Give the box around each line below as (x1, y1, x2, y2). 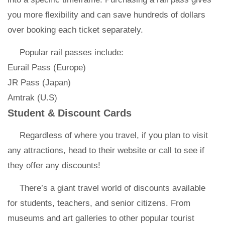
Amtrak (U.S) (8, 93, 57, 102)
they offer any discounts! (8, 161, 100, 170)
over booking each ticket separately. (8, 25, 146, 35)
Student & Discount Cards (8, 107, 132, 119)
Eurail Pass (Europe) (8, 63, 86, 72)
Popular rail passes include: (20, 48, 124, 57)
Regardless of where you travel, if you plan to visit (20, 131, 208, 140)
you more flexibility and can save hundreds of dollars (8, 10, 205, 20)
